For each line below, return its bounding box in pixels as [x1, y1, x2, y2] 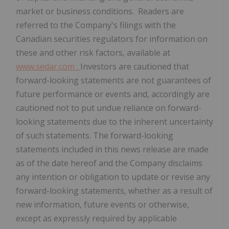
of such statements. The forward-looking [16, 130, 173, 142]
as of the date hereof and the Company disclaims [16, 157, 202, 169]
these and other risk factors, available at [16, 47, 170, 59]
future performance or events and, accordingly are [16, 88, 210, 100]
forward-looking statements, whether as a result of [16, 185, 213, 197]
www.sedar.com [16, 61, 77, 73]
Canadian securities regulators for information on [16, 33, 208, 45]
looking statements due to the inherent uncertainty [16, 116, 213, 128]
